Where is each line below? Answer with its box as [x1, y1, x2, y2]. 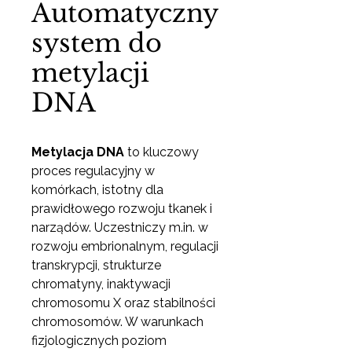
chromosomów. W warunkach [31, 314, 203, 329]
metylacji [31, 57, 149, 89]
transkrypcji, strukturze [31, 258, 161, 273]
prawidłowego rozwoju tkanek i [31, 201, 212, 216]
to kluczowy [124, 145, 199, 159]
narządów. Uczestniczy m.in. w [31, 220, 208, 235]
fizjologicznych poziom [31, 333, 167, 348]
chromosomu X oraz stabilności [31, 295, 215, 310]
